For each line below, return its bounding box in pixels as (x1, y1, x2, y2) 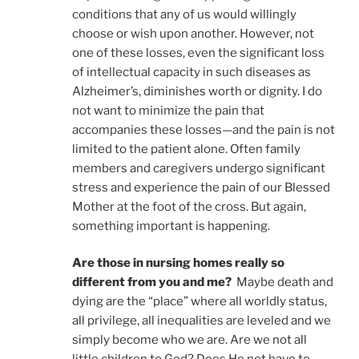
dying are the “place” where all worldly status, (72, 294, 327, 309)
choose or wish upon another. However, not (72, 26, 314, 41)
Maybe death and (232, 275, 333, 290)
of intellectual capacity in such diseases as (72, 64, 311, 79)
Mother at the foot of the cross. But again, (72, 199, 306, 214)
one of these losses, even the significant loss (72, 45, 325, 60)
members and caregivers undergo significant (72, 160, 325, 175)
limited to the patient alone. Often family (72, 141, 301, 156)
